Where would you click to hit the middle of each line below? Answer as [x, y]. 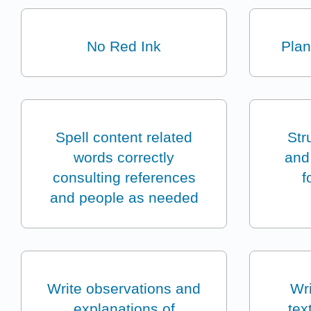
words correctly [124, 158]
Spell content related [124, 137]
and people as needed [124, 198]
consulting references [124, 178]
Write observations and [124, 289]
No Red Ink [124, 47]
